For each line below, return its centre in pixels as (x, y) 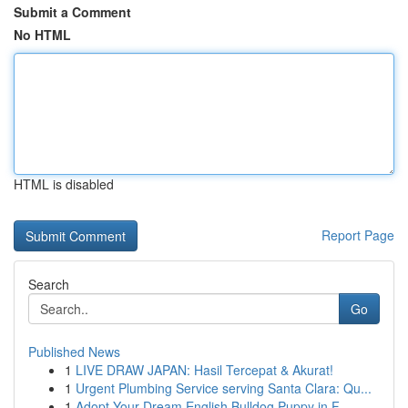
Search (49, 284)
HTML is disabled (64, 184)
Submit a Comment (72, 12)
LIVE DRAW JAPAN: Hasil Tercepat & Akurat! (204, 370)
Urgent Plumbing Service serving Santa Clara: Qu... (224, 388)
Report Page (358, 235)
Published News (74, 352)
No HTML (42, 35)
